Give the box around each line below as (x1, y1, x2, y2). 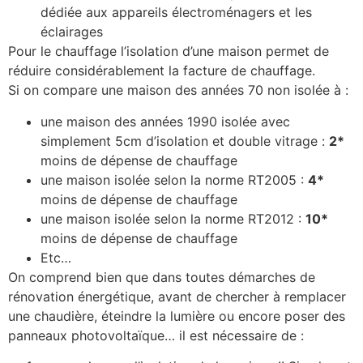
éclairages (41, 23, 103, 41)
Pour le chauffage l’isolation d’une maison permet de (8, 43, 329, 60)
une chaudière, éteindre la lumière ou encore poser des (8, 307, 345, 324)
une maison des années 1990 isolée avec (41, 113, 290, 130)
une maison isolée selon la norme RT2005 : (41, 171, 308, 188)
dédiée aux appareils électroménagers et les (41, 4, 312, 21)
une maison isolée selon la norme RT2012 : (41, 210, 305, 227)
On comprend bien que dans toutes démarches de (8, 268, 315, 285)
